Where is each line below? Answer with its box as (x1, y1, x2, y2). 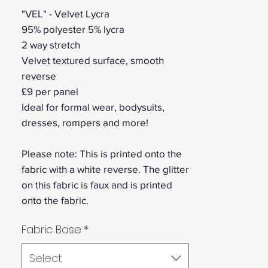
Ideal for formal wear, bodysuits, (22, 101, 165, 113)
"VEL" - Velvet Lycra (22, 8, 109, 20)
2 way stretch (22, 39, 80, 51)
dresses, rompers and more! (22, 117, 148, 129)
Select (29, 251, 62, 266)
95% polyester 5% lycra (22, 23, 124, 35)
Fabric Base (22, 222, 81, 237)
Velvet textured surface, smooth (22, 54, 164, 66)
